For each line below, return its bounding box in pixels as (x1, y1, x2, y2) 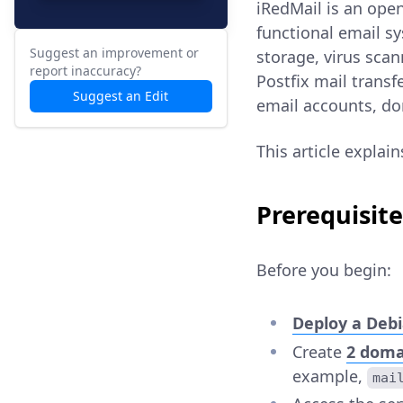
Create (291, 340, 346, 363)
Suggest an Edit (73, 87, 169, 104)
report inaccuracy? (30, 62, 141, 79)
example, (291, 364, 367, 387)
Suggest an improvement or (30, 44, 199, 61)
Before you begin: (255, 259, 391, 282)
